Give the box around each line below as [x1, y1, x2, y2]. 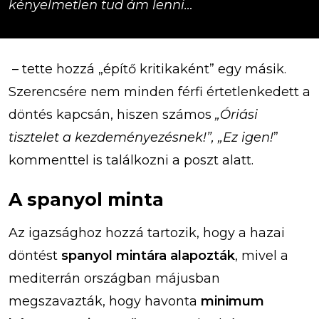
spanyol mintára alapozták [61, 247, 235, 263]
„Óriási [215, 106, 258, 122]
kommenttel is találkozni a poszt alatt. [9, 152, 253, 168]
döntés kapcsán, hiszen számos [9, 106, 215, 122]
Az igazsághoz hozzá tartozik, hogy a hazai [9, 224, 285, 241]
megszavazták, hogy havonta [9, 293, 201, 309]
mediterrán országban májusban [9, 270, 220, 286]
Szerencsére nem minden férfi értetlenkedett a [9, 83, 310, 100]
